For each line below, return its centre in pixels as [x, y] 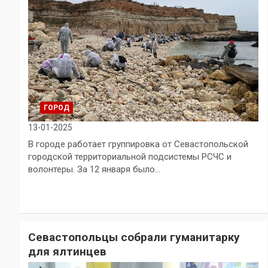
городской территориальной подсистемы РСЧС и [130, 156]
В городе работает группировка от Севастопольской [138, 144]
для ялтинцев [67, 251]
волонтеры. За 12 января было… [94, 169]
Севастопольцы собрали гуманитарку [134, 237]
